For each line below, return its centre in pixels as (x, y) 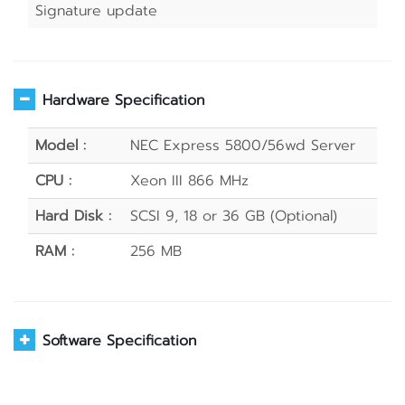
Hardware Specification (123, 100)
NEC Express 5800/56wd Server (243, 146)
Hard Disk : (73, 216)
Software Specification (119, 341)
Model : (61, 146)
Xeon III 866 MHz (189, 181)
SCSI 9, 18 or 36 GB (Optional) (234, 216)
